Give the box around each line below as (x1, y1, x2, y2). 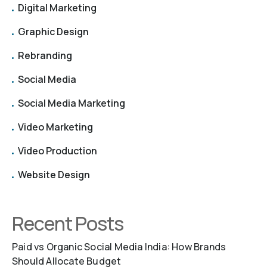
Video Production (18, 144, 97, 157)
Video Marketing (18, 120, 93, 133)
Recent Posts (12, 210, 124, 237)
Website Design (18, 167, 90, 181)
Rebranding (18, 48, 72, 62)
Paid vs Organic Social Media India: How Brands (12, 240, 226, 253)
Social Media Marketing (18, 96, 125, 110)
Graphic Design (18, 24, 89, 38)
